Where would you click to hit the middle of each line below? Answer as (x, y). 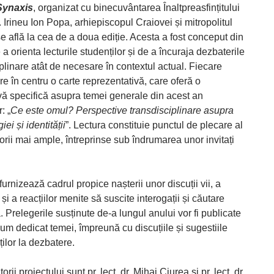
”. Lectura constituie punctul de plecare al (154, 125)
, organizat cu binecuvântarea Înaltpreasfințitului (136, 8)
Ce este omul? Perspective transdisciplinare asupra (122, 110)
